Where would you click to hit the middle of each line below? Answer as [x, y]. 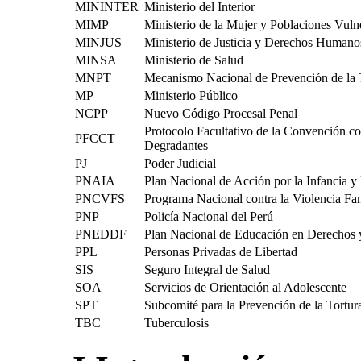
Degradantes [176, 145]
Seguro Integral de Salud [207, 269]
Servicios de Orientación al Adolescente [245, 287]
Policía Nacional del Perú [209, 216]
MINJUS [98, 42]
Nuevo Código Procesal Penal [221, 113]
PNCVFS [100, 198]
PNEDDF [101, 234]
